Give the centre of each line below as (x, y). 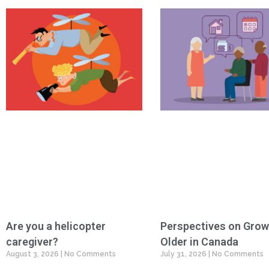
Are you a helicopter (56, 226)
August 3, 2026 (33, 254)
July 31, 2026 (184, 254)
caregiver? (32, 241)
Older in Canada (199, 241)
